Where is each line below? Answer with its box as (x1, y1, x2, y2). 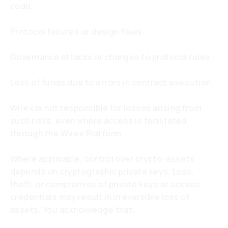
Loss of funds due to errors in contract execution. (10, 77, 213, 88)
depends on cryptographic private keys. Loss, (10, 166, 194, 177)
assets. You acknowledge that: (10, 204, 135, 215)
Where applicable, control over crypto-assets (10, 153, 195, 164)
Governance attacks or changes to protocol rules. (10, 51, 213, 63)
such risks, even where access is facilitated (10, 115, 187, 126)
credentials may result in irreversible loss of (10, 191, 190, 203)
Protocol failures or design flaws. (10, 26, 145, 37)
